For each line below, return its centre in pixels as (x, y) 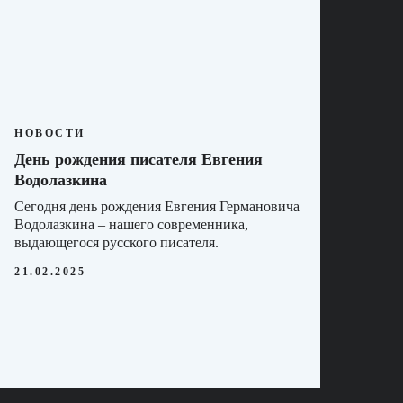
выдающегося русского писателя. (116, 242)
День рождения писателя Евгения (139, 159)
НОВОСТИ (50, 133)
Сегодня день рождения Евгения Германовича (157, 206)
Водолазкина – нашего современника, (131, 224)
